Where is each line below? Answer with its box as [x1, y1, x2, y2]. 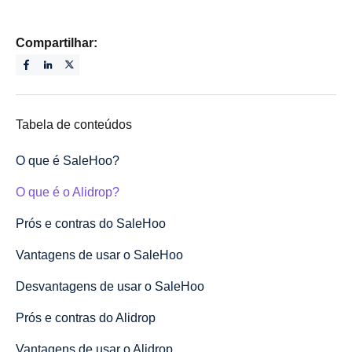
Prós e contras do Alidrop [16, 310, 156, 324]
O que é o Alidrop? [16, 185, 119, 199]
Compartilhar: [16, 35, 97, 49]
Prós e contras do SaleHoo [16, 216, 166, 230]
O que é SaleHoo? [16, 153, 119, 167]
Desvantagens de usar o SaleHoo [16, 279, 204, 293]
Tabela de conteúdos [16, 117, 132, 131]
